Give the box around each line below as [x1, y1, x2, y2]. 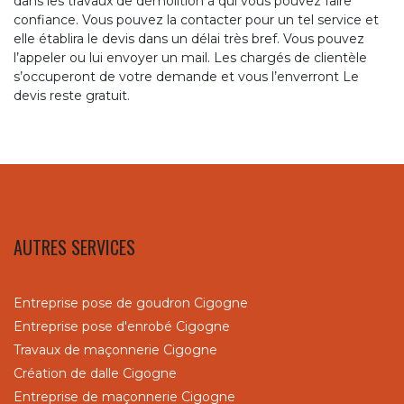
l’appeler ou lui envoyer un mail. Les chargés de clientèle [14, 49, 367, 66]
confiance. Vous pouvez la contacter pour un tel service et [14, 11, 379, 28]
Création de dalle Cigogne [14, 364, 177, 381]
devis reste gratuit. [14, 87, 130, 104]
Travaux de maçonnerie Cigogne [14, 341, 217, 358]
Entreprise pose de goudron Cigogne [14, 294, 248, 311]
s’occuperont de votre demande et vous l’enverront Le [14, 68, 359, 85]
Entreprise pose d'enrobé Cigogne [14, 317, 230, 335]
